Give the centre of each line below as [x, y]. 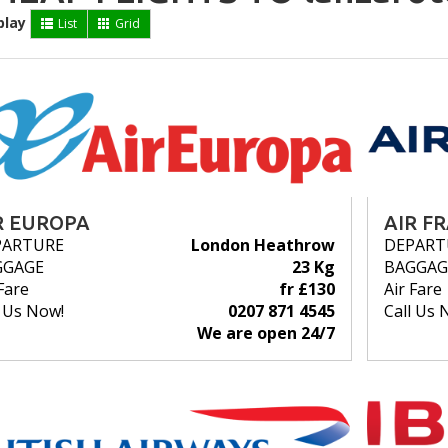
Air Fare [412, 289]
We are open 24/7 [265, 333]
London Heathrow [262, 245]
